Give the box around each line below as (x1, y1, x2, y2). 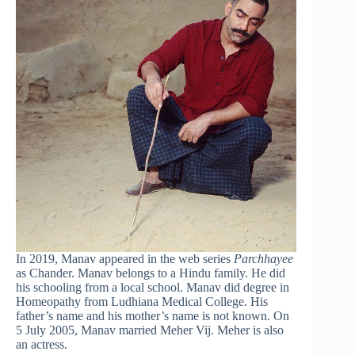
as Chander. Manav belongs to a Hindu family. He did (16, 266, 285, 281)
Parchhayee (234, 252, 293, 266)
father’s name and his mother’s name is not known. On (16, 309, 289, 323)
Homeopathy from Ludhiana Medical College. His (16, 295, 268, 309)
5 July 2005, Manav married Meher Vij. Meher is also (16, 323, 284, 338)
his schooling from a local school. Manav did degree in (16, 281, 289, 295)
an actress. (16, 338, 67, 352)
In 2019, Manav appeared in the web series (16, 252, 234, 266)
